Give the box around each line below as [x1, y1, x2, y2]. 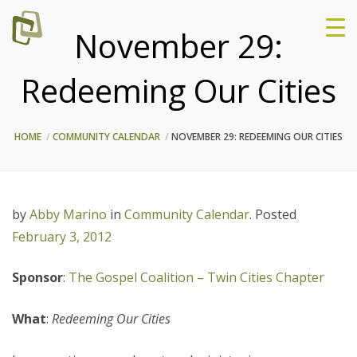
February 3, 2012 [12, 228, 112, 245]
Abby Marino [29, 206, 107, 223]
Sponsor [12, 269, 63, 286]
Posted [255, 206, 296, 223]
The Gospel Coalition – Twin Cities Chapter [69, 269, 324, 286]
